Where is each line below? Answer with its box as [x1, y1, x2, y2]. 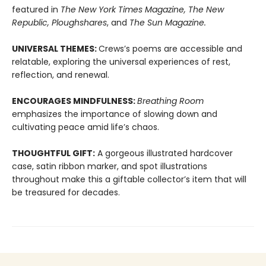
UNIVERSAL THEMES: [12, 43, 99, 55]
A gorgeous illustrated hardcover [95, 147, 233, 160]
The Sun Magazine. [129, 17, 206, 29]
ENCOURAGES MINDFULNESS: [12, 95, 137, 107]
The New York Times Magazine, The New [61, 4, 224, 16]
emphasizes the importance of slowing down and [12, 108, 217, 121]
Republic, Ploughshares [12, 17, 107, 29]
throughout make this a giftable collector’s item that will [12, 173, 246, 186]
